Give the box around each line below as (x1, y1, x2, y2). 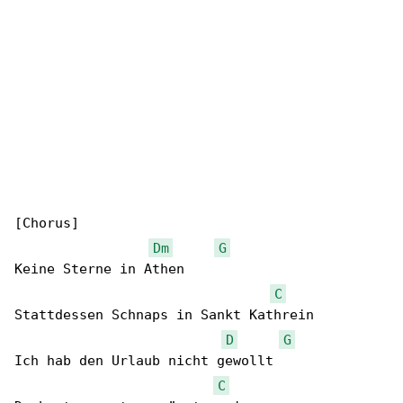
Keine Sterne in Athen (14, 261, 184, 278)
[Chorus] (14, 215, 79, 232)
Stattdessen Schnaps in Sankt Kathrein (14, 307, 314, 324)
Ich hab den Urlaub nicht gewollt (14, 353, 273, 370)
